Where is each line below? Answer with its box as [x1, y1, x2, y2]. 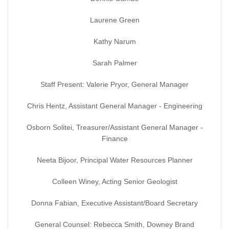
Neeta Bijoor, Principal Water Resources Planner [36, 156, 193, 165]
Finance [101, 134, 128, 143]
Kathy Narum [93, 37, 136, 46]
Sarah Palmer [92, 59, 137, 67]
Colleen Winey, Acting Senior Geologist [52, 177, 177, 186]
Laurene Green [89, 16, 140, 25]
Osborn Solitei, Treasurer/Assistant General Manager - [26, 123, 203, 132]
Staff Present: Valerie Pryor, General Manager [40, 80, 189, 89]
